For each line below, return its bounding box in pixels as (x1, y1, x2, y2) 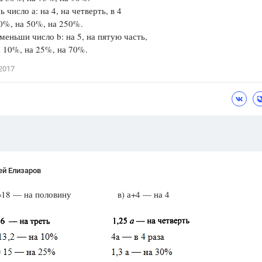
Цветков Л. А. (131, 8, 183, 18)
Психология (131, 32, 184, 41)
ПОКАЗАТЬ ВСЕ (144, 78, 203, 86)
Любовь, (178, 49, 211, 58)
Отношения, (131, 49, 177, 58)
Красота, (213, 49, 247, 58)
